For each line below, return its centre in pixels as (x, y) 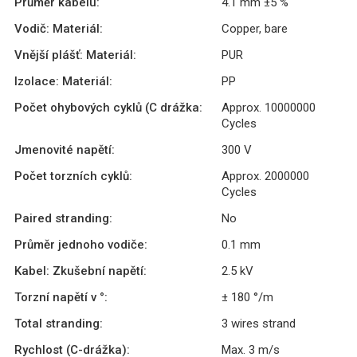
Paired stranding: (63, 218)
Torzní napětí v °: (61, 297)
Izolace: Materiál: (63, 81)
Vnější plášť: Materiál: (75, 55)
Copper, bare (255, 28)
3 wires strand (259, 323)
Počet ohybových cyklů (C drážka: (108, 107)
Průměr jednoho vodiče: (81, 244)
